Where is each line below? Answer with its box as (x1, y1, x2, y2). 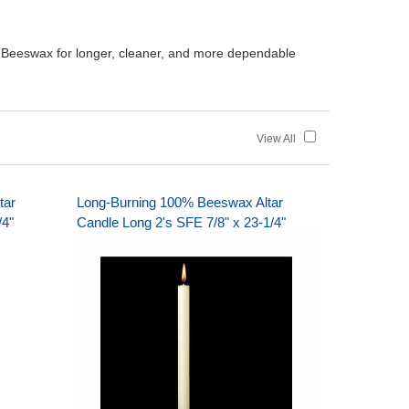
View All (257, 132, 304, 145)
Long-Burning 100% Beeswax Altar (76, 194, 283, 210)
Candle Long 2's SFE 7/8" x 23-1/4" (76, 215, 286, 230)
